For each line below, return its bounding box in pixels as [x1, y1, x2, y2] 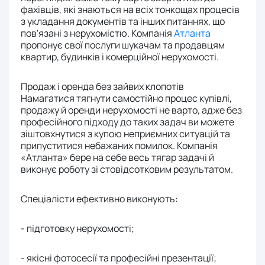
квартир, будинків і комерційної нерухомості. [21, 50, 221, 64]
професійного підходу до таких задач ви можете [21, 115, 234, 129]
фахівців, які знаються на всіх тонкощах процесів [21, 3, 240, 17]
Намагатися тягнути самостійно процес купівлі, [21, 92, 232, 105]
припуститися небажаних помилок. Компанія [21, 139, 218, 153]
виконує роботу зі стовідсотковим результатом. [21, 163, 233, 176]
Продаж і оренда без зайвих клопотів [21, 80, 184, 93]
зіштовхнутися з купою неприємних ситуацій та [21, 127, 230, 141]
